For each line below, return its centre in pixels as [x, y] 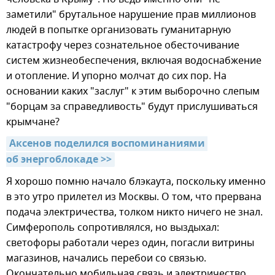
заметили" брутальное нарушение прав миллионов [131, 15]
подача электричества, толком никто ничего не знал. [134, 213]
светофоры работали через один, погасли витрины [130, 243]
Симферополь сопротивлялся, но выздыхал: [113, 228]
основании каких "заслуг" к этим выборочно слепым [133, 92]
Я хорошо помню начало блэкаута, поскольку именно [136, 182]
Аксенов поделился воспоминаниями [107, 145]
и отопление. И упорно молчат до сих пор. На [116, 76]
